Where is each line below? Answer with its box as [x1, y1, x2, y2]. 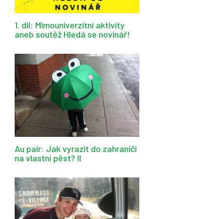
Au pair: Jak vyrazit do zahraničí [15, 143, 137, 154]
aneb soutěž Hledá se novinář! [15, 28, 130, 40]
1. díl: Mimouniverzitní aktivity [15, 19, 125, 30]
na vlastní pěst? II [15, 152, 81, 163]
